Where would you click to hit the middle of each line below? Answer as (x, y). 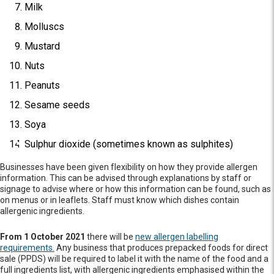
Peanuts (42, 85)
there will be (111, 237)
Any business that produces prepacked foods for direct (161, 248)
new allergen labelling (177, 237)
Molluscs (44, 27)
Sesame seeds (57, 105)
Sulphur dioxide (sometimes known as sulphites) (129, 144)
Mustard (42, 46)
